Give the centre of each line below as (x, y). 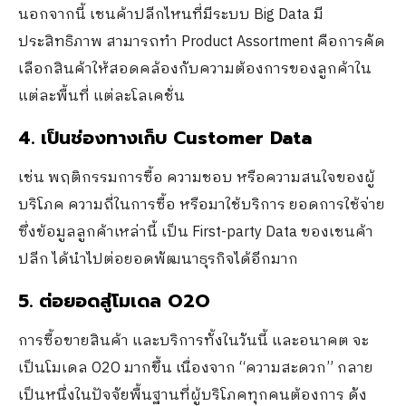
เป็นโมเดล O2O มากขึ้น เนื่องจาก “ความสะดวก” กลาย (196, 368)
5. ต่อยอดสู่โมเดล (93, 301)
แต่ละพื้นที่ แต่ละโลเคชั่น (101, 97)
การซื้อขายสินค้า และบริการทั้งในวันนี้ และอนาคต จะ (193, 341)
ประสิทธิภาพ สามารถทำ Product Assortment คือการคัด (202, 42)
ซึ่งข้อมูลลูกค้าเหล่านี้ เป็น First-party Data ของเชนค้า (196, 232)
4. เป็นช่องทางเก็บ (96, 138)
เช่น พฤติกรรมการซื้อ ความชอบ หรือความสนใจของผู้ (197, 178)
